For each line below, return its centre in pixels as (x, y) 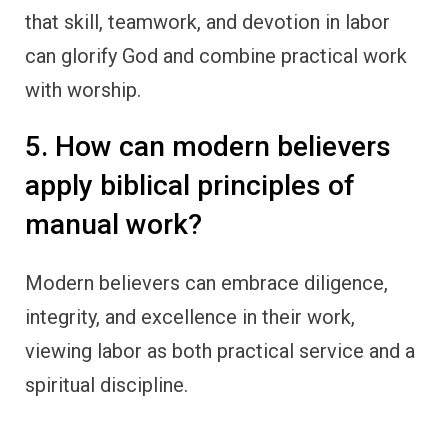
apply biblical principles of (190, 185)
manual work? (113, 224)
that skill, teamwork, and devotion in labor (207, 21)
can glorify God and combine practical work (216, 55)
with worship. (83, 89)
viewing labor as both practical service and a (220, 351)
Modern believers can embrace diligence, (206, 283)
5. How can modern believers (208, 146)
